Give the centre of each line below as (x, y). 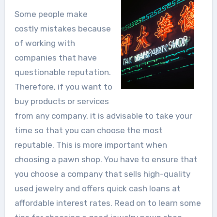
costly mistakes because (62, 28)
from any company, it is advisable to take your (103, 116)
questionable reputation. (62, 72)
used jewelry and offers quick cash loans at (97, 188)
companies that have (55, 57)
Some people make (51, 14)
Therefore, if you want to (63, 86)
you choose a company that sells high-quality (102, 174)
